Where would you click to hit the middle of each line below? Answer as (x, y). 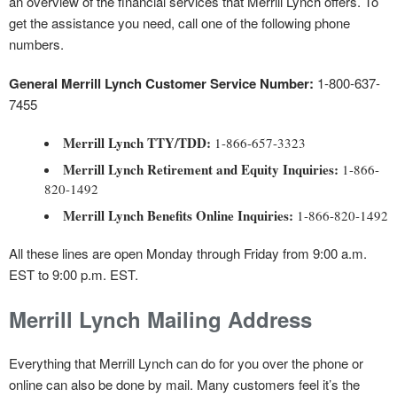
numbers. (36, 43)
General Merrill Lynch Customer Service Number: (161, 83)
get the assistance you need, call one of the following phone (179, 22)
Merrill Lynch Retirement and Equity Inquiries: (202, 169)
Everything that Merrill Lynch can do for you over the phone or (186, 362)
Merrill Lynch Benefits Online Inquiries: (180, 215)
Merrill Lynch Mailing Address (160, 319)
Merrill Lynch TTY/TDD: (137, 142)
